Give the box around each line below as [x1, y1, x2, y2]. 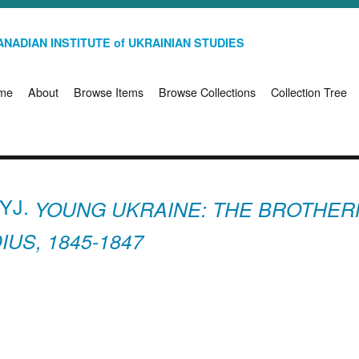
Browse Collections [159, 83, 256, 101]
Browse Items [74, 83, 143, 101]
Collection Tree [271, 83, 347, 101]
